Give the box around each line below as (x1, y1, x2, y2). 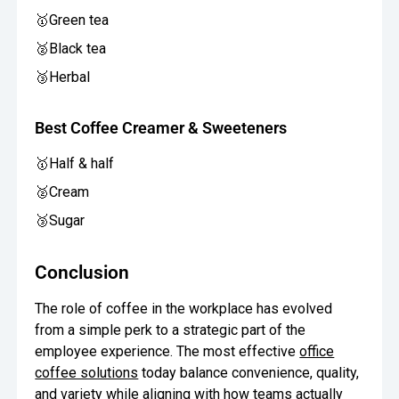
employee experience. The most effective (35, 343, 300, 361)
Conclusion (35, 262, 130, 284)
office (299, 343, 335, 361)
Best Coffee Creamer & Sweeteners (35, 118, 288, 138)
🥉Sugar (35, 212, 85, 230)
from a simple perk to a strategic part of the (35, 322, 306, 339)
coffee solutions (35, 364, 139, 382)
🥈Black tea (35, 39, 107, 57)
